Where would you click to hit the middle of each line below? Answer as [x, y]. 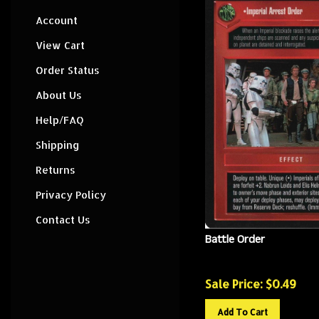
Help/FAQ [60, 120]
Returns [56, 170]
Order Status [68, 70]
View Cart [60, 45]
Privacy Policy [71, 195]
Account [57, 20]
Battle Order [235, 234]
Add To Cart [242, 306]
